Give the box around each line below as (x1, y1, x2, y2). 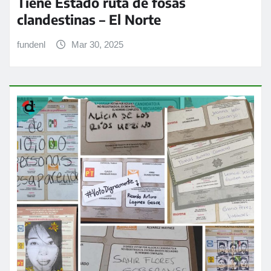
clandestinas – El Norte (17, 10, 161, 28)
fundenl (17, 39, 45, 50)
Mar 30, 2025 (71, 39, 123, 50)
